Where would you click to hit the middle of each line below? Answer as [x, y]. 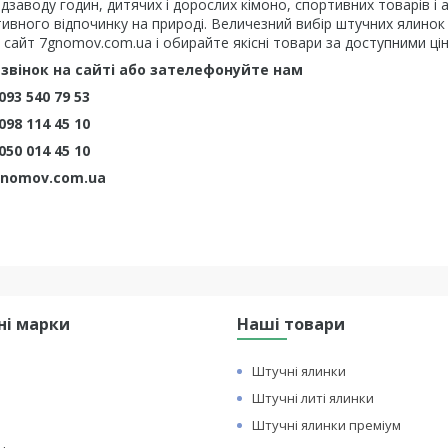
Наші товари [291, 324]
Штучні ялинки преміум [327, 425]
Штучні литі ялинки [313, 398]
